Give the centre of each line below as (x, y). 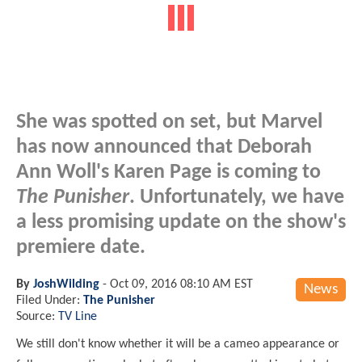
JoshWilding (66, 284)
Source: (37, 316)
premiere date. (81, 247)
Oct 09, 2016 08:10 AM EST (181, 284)
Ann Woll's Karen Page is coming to (168, 172)
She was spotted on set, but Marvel (169, 122)
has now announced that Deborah (164, 147)
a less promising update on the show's (181, 222)
